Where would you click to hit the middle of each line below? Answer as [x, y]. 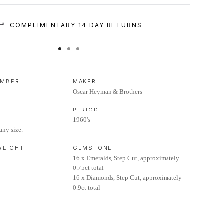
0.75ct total [88, 168]
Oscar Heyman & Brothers [107, 91]
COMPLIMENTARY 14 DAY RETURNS [76, 25]
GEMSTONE [92, 148]
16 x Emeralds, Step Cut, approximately [126, 158]
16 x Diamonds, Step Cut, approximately [127, 178]
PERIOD [85, 110]
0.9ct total [86, 188]
